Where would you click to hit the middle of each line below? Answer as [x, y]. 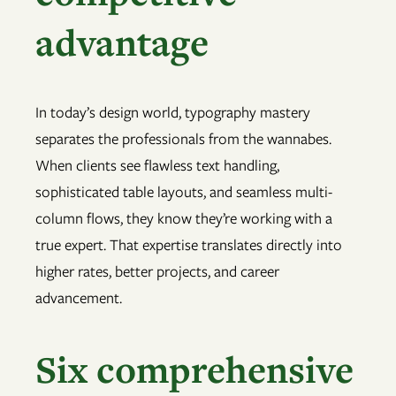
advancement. [79, 298]
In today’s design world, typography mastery [173, 113]
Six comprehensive [194, 369]
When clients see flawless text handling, [157, 166]
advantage [122, 42]
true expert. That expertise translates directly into [189, 245]
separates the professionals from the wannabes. [183, 139]
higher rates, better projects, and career [157, 272]
